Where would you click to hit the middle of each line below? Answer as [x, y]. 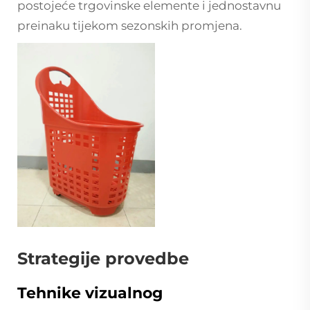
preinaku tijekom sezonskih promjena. [130, 26]
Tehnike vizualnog [90, 293]
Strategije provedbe [103, 258]
